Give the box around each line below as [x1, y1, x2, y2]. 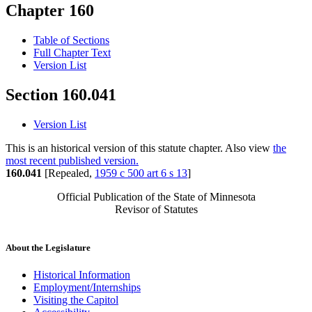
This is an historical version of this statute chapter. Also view [6, 142, 273, 155]
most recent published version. [6, 155, 139, 167]
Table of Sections [33, 34, 109, 47]
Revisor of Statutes [114, 203, 198, 216]
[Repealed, [42, 167, 95, 180]
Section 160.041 [6, 86, 116, 104]
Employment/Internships [33, 281, 141, 294]
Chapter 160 [6, 1, 94, 20]
